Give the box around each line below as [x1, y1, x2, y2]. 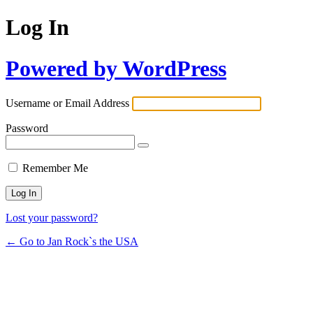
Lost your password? [6, 212, 98, 224]
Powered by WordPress [6, 55, 226, 81]
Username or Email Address [6, 97, 129, 110]
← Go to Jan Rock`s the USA [6, 235, 138, 248]
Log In [6, 15, 69, 41]
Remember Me [22, 162, 88, 175]
